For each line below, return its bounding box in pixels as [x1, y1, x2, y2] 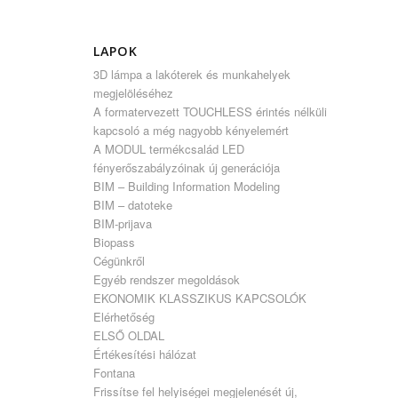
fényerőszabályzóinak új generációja [93, 159, 281, 176]
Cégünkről [93, 252, 146, 269]
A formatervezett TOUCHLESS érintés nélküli [93, 103, 328, 120]
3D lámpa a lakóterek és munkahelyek [93, 66, 291, 83]
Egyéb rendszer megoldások [93, 271, 241, 288]
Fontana [93, 364, 136, 381]
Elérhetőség [93, 308, 155, 325]
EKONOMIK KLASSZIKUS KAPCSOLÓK [93, 290, 307, 306]
